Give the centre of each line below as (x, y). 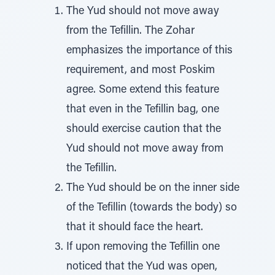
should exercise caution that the (144, 130)
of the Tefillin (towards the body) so (152, 208)
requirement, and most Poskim (141, 71)
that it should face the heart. (135, 228)
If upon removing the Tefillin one (143, 247)
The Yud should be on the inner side (153, 188)
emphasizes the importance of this (149, 51)
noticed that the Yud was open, (142, 267)
